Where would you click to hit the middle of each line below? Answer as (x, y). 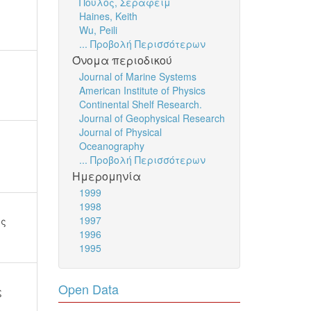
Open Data (88, 289)
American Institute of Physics (142, 90)
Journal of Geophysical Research (152, 118)
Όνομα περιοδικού (122, 60)
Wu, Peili (98, 30)
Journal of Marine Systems (137, 76)
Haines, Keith (108, 16)
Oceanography (111, 146)
